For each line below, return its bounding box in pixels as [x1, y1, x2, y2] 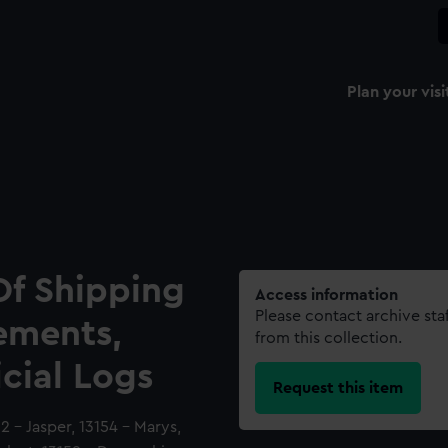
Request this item [273, 379, 403, 396]
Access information [255, 287, 398, 303]
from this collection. [255, 330, 402, 346]
